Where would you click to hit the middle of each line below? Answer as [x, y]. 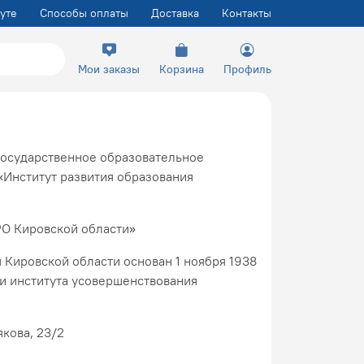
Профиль [247, 69]
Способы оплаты [84, 13]
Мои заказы [109, 69]
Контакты [247, 13]
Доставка [175, 13]
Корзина [182, 69]
